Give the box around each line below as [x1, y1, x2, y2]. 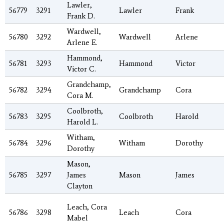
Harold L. [67, 117, 98, 126]
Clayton [67, 181, 92, 190]
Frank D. [67, 11, 95, 20]
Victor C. [67, 64, 96, 73]
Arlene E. [67, 37, 97, 47]
